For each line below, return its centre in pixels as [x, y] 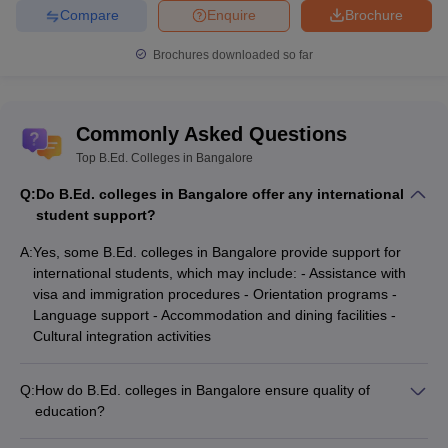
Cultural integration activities [122, 335]
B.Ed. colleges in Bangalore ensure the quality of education [219, 431]
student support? [96, 214]
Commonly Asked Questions [211, 133]
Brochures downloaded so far [231, 54]
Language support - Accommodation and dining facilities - [214, 314]
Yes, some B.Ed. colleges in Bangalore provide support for [217, 251]
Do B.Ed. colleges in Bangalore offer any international [220, 193]
